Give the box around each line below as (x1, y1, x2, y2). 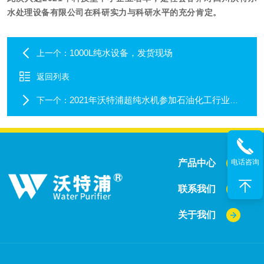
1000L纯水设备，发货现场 (70, 48, 173, 58)
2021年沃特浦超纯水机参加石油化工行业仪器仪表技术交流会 (70, 95, 230, 105)
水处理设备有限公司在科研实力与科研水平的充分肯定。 (7, 8, 222, 17)
